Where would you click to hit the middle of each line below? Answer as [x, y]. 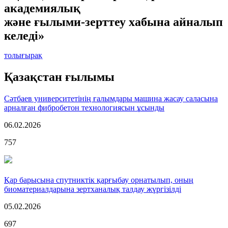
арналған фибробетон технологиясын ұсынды [84, 107]
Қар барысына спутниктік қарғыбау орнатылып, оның [99, 180]
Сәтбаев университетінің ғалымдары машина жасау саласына [111, 98]
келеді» [24, 35]
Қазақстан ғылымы [59, 77]
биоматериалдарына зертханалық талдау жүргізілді [93, 189]
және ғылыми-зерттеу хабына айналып [113, 22]
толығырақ [23, 55]
